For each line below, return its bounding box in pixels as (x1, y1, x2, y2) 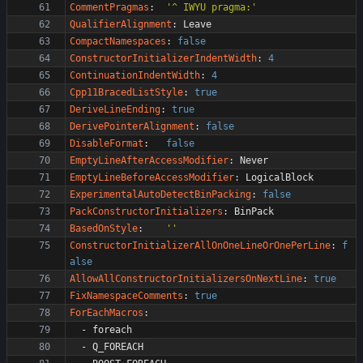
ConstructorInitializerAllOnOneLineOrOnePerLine (70, 240, 331, 251)
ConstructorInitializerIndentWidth (70, 53, 257, 64)
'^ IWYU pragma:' (166, 2, 257, 13)
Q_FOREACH (92, 341, 143, 352)
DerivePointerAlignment (70, 121, 194, 132)
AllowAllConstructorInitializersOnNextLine (70, 273, 302, 284)
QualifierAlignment (70, 19, 172, 30)
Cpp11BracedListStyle (70, 87, 183, 98)
